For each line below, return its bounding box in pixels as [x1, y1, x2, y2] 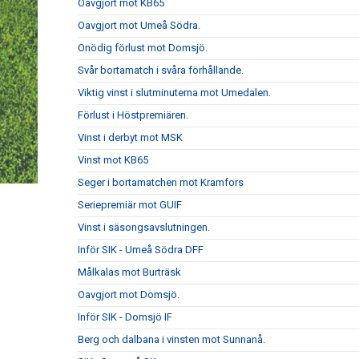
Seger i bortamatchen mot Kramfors [78, 176, 244, 188]
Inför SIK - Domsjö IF [78, 311, 172, 323]
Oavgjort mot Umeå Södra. [78, 19, 200, 31]
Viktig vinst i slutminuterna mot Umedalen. [78, 87, 271, 99]
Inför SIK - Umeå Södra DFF [78, 244, 204, 256]
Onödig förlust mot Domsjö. [78, 42, 208, 54]
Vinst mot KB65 [78, 154, 148, 166]
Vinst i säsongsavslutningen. [78, 221, 210, 233]
